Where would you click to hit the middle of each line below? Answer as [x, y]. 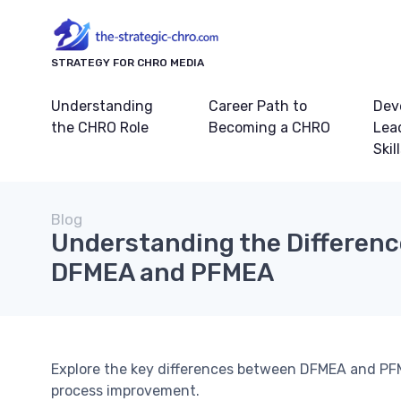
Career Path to [257, 107]
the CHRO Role [100, 128]
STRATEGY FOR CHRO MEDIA [128, 63]
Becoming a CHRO [269, 128]
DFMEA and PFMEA [162, 273]
